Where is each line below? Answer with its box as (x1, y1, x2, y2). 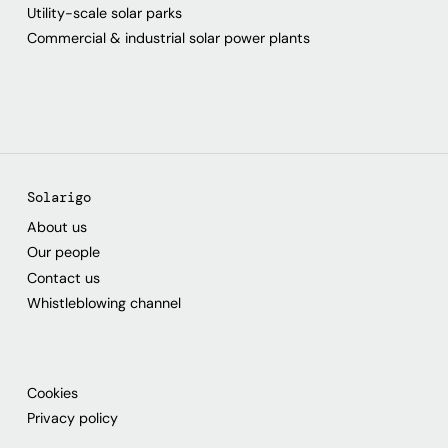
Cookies (27, 384, 79, 403)
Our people (27, 243, 101, 262)
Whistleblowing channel (27, 294, 182, 312)
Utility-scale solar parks (27, 3, 183, 22)
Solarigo (27, 188, 92, 207)
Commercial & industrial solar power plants (27, 29, 311, 48)
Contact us (27, 268, 101, 287)
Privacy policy (27, 409, 119, 428)
